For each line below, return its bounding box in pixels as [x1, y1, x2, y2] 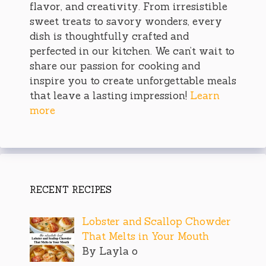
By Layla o [81, 245, 138, 258]
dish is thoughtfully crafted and [30, 30, 189, 43]
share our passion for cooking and [30, 59, 200, 73]
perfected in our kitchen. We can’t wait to [30, 45, 235, 58]
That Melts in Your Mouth [81, 230, 209, 243]
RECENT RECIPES [30, 184, 112, 196]
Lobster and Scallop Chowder [81, 215, 231, 229]
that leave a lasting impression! [30, 89, 190, 103]
